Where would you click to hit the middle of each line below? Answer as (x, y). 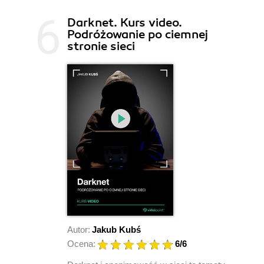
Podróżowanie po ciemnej (138, 34)
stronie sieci (101, 46)
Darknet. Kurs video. (125, 22)
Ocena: (81, 243)
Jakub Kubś (116, 229)
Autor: (79, 229)
